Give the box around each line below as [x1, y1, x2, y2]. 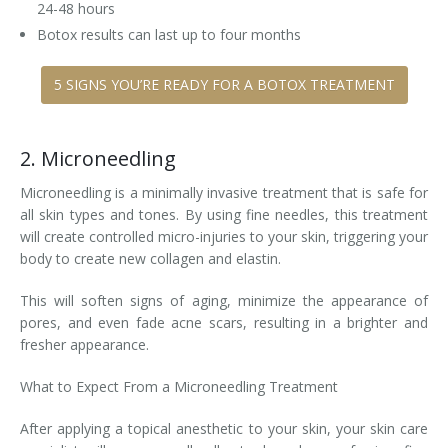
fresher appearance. [20, 335, 153, 354]
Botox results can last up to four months [36, 25, 305, 44]
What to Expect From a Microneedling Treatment [20, 377, 342, 396]
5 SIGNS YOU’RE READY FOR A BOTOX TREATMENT [53, 75, 395, 94]
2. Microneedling [20, 145, 181, 172]
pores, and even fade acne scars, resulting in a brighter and [20, 313, 428, 332]
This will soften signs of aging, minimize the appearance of [20, 291, 428, 310]
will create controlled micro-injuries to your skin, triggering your [20, 227, 428, 246]
